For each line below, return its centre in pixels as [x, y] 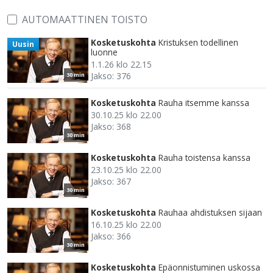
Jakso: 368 [111, 127]
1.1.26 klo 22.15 [121, 65]
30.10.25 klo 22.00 [126, 115]
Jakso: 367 [111, 182]
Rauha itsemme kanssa [204, 103]
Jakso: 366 [111, 236]
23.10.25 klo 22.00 [126, 170]
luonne [104, 52]
